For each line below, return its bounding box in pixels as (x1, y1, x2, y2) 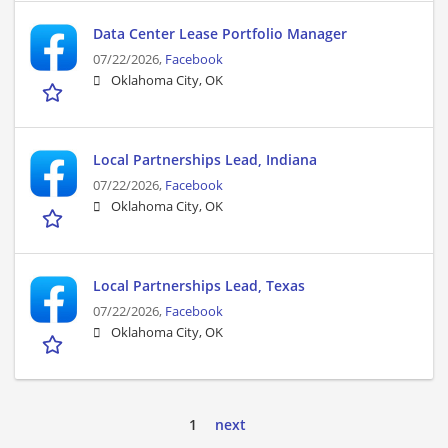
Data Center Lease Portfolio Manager (93, 24, 347, 44)
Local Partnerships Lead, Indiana (93, 150, 317, 170)
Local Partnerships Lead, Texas (93, 276, 305, 296)
